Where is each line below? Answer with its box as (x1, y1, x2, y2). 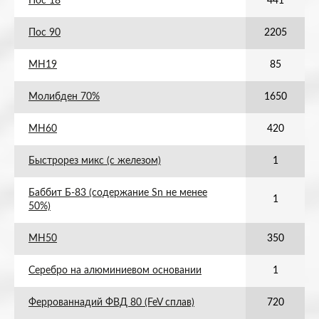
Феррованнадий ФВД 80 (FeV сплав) (28, 298, 194, 308)
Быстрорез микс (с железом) (28, 156, 161, 166)
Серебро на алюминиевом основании (28, 266, 202, 276)
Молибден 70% (28, 92, 100, 102)
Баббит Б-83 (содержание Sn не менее (28, 188, 207, 198)
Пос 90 (28, 28, 61, 38)
